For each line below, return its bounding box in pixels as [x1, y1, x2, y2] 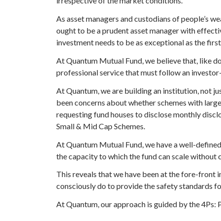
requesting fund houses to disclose [56, 109, 173, 119]
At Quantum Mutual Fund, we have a [56, 139, 179, 149]
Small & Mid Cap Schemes [56, 121, 144, 131]
